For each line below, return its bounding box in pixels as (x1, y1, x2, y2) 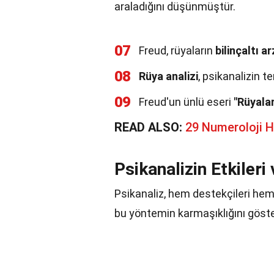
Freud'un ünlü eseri (139, 95, 234, 108)
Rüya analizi (139, 70, 198, 83)
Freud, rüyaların (139, 44, 215, 57)
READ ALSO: (114, 120, 185, 135)
